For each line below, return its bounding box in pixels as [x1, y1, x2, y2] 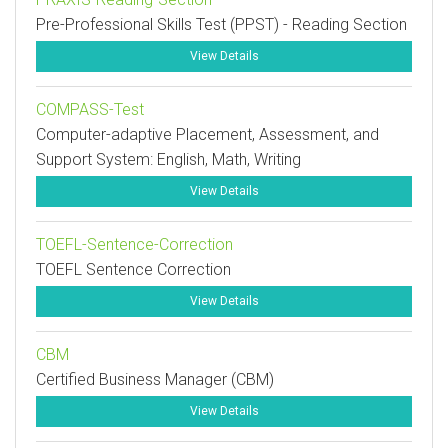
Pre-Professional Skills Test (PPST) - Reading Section [36, 15, 407, 34]
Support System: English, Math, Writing [36, 150, 301, 169]
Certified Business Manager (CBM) [36, 370, 274, 389]
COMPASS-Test [36, 100, 144, 119]
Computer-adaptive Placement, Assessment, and [36, 125, 379, 144]
